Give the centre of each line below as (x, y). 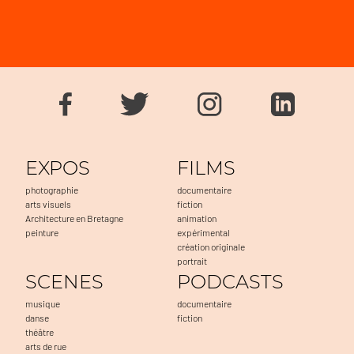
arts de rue (46, 346)
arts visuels (48, 203)
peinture (42, 232)
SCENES (64, 281)
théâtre (40, 331)
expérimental (203, 232)
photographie (52, 189)
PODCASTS (230, 281)
